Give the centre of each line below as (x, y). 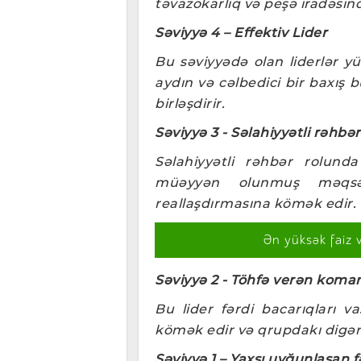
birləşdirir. (190, 103)
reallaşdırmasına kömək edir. (255, 203)
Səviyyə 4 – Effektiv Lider (241, 32)
